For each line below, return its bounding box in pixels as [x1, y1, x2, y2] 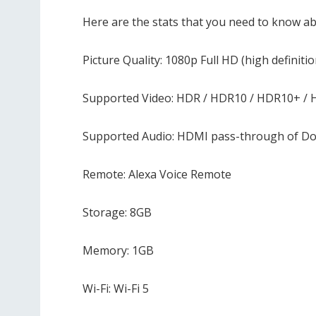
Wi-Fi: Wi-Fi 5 [83, 281, 149, 297]
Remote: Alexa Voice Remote [83, 166, 231, 183]
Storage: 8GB [83, 205, 152, 221]
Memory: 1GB [83, 243, 154, 259]
